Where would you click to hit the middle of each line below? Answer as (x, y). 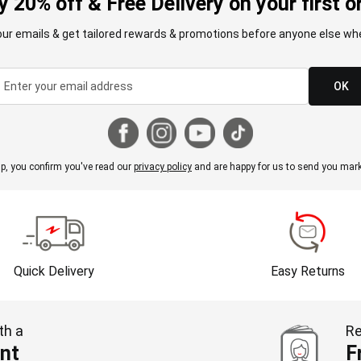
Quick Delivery (54, 271)
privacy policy (163, 166)
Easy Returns (307, 271)
